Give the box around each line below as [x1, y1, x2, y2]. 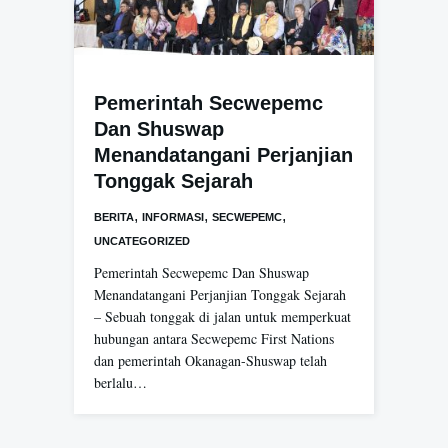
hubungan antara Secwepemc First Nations [94, 328, 334, 348]
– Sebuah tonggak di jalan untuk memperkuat [94, 306, 351, 326]
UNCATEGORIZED [94, 234, 190, 247]
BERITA [94, 210, 134, 223]
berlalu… [94, 372, 147, 392]
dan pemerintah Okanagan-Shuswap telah [94, 350, 327, 370]
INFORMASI [142, 210, 204, 223]
